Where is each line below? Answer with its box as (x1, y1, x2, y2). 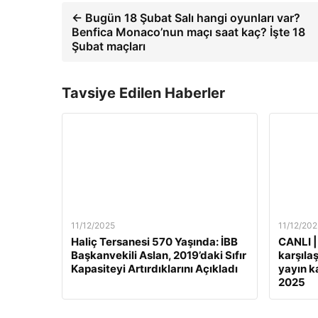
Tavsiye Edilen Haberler (62, 84, 225, 102)
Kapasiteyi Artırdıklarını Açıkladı (71, 261, 238, 275)
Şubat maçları (72, 38, 146, 53)
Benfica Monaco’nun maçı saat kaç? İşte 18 (72, 24, 305, 39)
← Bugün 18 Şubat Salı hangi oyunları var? (72, 10, 300, 25)
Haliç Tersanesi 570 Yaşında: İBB (71, 234, 238, 248)
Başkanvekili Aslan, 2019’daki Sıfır (71, 248, 246, 262)
